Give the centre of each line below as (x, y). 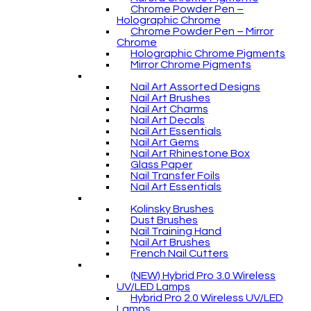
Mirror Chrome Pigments (191, 64)
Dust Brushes (164, 220)
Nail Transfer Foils (175, 175)
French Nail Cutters (179, 253)
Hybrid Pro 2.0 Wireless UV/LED (207, 297)
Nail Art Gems (165, 142)
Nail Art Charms (169, 109)
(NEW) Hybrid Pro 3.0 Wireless (203, 275)
